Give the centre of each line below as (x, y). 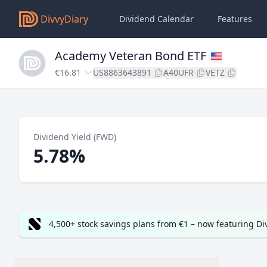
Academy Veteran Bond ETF (131, 56)
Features (235, 19)
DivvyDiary (64, 19)
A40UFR (178, 72)
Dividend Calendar (156, 19)
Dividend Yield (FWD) (75, 137)
